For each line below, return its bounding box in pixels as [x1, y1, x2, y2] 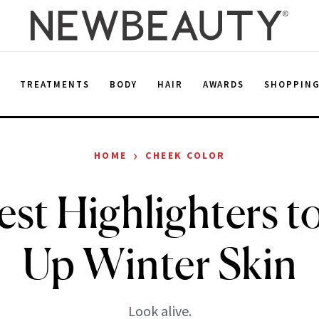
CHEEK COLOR [145, 149, 226, 162]
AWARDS [202, 78, 245, 90]
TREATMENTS [20, 78, 90, 90]
